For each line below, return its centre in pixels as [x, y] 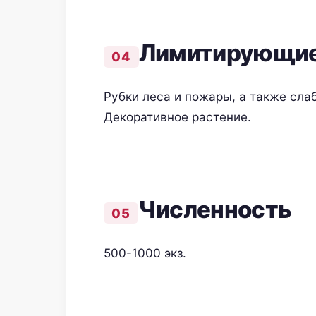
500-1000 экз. [145, 253]
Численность [215, 209]
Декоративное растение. [177, 117]
